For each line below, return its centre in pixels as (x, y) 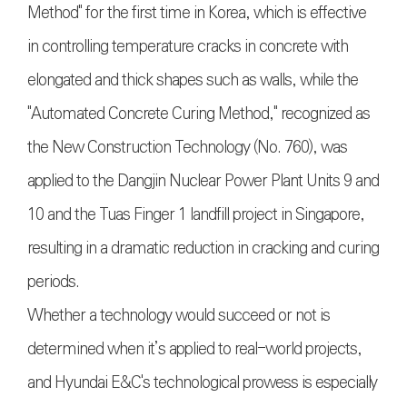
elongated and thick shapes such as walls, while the (193, 80)
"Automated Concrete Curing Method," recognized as (199, 114)
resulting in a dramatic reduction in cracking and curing (203, 248)
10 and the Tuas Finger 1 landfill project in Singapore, (196, 215)
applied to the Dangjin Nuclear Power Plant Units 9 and (203, 181)
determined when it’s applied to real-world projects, (194, 349)
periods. (53, 282)
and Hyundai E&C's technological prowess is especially (202, 383)
